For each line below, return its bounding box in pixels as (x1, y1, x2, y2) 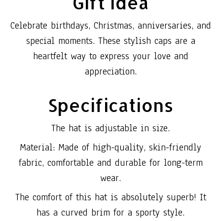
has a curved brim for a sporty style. (37, 206, 184, 220)
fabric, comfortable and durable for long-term (18, 156, 203, 170)
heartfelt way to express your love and (33, 49, 188, 63)
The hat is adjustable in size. (51, 122, 170, 135)
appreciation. (84, 65, 137, 78)
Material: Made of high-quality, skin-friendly (20, 141, 201, 154)
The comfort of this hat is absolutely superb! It (15, 191, 206, 204)
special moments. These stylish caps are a (26, 34, 195, 47)
